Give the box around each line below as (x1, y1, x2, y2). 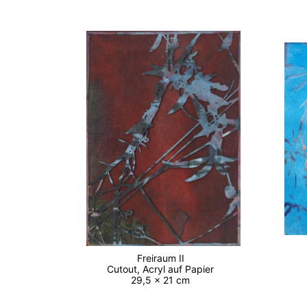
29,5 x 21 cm (131, 273, 196, 286)
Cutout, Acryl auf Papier (107, 262, 220, 275)
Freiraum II (136, 251, 190, 264)
